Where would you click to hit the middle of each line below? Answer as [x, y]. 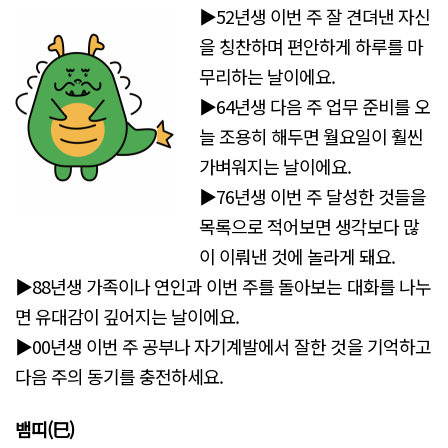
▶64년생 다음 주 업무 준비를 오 [315, 106]
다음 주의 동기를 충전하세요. [119, 376]
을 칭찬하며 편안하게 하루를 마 [311, 46]
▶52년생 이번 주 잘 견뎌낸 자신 [315, 16]
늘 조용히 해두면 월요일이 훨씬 [311, 136]
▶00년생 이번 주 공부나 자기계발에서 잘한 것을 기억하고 [223, 346]
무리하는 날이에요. [267, 76]
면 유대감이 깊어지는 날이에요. [127, 316]
